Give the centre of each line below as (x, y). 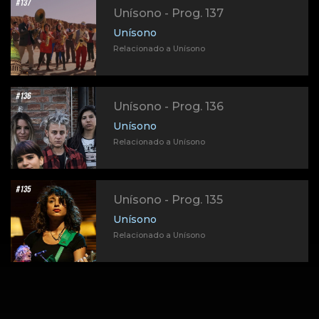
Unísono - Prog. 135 (168, 200)
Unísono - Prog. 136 (168, 107)
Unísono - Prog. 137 (168, 14)
